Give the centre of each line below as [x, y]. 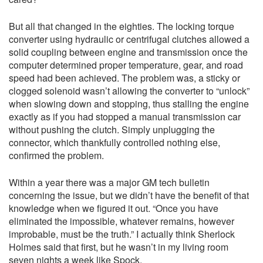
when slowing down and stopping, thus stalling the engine [129, 104]
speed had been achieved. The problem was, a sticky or [124, 78]
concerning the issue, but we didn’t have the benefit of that [129, 195]
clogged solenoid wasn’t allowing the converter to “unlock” [129, 91]
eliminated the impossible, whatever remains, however [122, 221]
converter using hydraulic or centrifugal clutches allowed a [129, 39]
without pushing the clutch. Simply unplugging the [112, 130]
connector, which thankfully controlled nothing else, [114, 143]
